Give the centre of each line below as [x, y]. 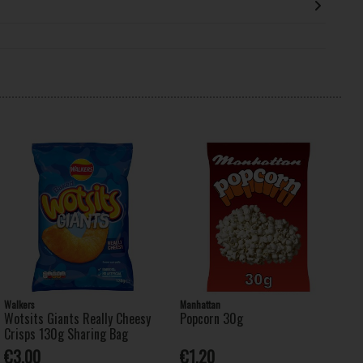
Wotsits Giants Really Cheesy [77, 318]
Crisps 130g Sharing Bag [66, 333]
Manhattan [200, 304]
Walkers [19, 304]
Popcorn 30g [211, 318]
